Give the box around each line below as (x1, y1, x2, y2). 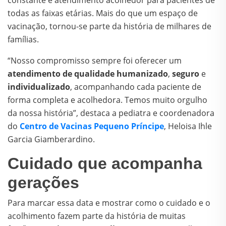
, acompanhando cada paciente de (70, 81, 201, 93)
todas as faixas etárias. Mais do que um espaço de (8, 8, 198, 19)
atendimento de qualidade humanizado (8, 68, 168, 80)
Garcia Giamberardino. (8, 134, 95, 145)
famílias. (8, 34, 39, 45)
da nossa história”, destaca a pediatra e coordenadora (8, 107, 214, 119)
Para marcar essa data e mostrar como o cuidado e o (8, 197, 210, 209)
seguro (172, 68, 199, 80)
